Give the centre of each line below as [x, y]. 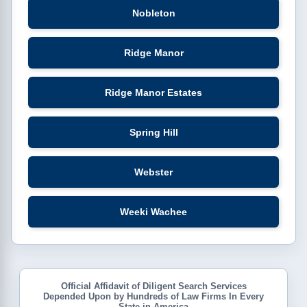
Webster [153, 172]
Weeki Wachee [153, 212]
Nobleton [153, 13]
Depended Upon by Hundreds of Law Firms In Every [153, 297]
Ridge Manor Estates [153, 93]
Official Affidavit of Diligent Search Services [153, 286]
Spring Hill [153, 133]
